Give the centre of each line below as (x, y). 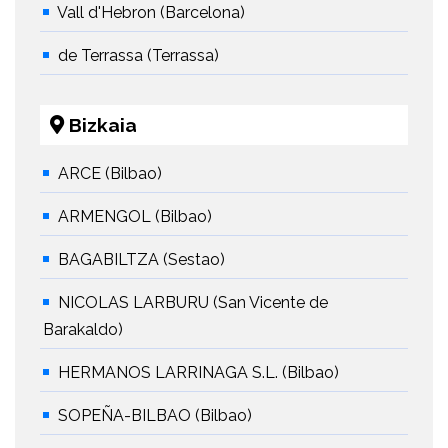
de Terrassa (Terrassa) (138, 56)
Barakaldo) (83, 330)
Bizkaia (100, 125)
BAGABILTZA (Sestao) (141, 260)
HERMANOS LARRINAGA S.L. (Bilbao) (198, 373)
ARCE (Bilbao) (110, 174)
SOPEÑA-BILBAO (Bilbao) (155, 416)
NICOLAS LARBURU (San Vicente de (193, 303)
